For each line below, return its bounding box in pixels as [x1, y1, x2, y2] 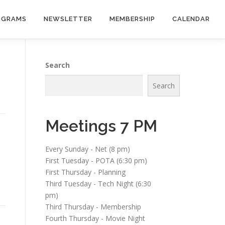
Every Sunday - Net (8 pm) [45, 144, 130, 154]
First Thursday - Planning [45, 167, 126, 177]
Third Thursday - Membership [45, 201, 141, 211]
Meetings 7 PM [45, 116, 157, 135]
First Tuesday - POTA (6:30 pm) [45, 155, 147, 165]
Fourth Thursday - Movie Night [45, 213, 145, 223]
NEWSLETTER [44, 15, 92, 23]
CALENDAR [172, 15, 210, 23]
